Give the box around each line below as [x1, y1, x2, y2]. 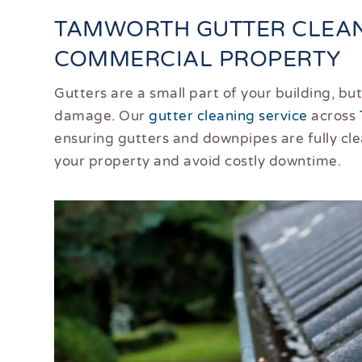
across [307, 107, 360, 125]
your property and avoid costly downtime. [54, 153, 342, 170]
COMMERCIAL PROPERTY [54, 46, 341, 74]
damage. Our [54, 107, 149, 125]
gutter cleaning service [149, 107, 308, 125]
